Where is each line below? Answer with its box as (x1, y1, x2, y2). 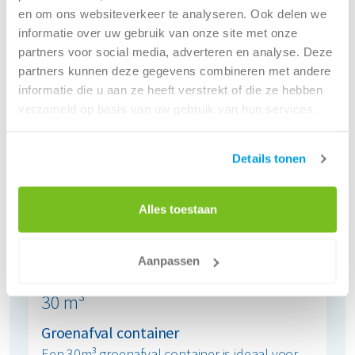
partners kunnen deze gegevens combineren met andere (18, 63, 331, 78)
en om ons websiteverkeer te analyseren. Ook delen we (18, 6, 326, 21)
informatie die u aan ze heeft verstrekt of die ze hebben (18, 82, 323, 97)
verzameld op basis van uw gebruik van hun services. (18, 101, 317, 116)
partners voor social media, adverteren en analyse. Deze (18, 44, 333, 59)
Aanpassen (137, 254, 200, 268)
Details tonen (232, 151, 307, 166)
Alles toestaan (138, 202, 217, 216)
